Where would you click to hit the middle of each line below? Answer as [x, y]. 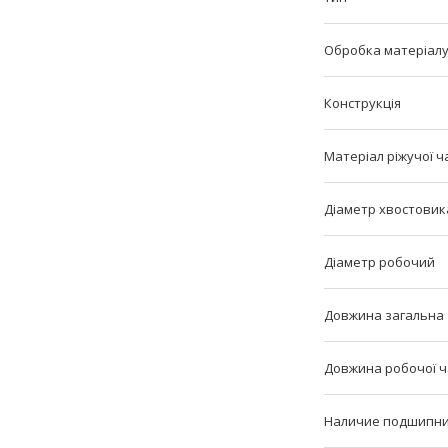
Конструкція [362, 103]
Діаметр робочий [379, 262]
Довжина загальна [384, 315]
